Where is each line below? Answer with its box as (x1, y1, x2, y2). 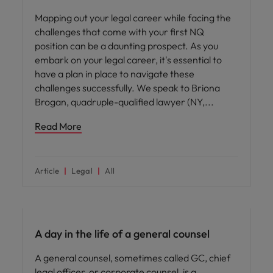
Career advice (29, 193, 74, 202)
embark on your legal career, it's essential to (35, 54, 222, 66)
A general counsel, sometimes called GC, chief (35, 252, 230, 264)
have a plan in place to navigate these (35, 68, 194, 80)
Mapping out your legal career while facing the (35, 12, 231, 24)
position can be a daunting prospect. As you (35, 40, 218, 52)
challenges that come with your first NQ (35, 26, 204, 38)
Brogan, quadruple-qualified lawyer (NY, (35, 96, 207, 108)
